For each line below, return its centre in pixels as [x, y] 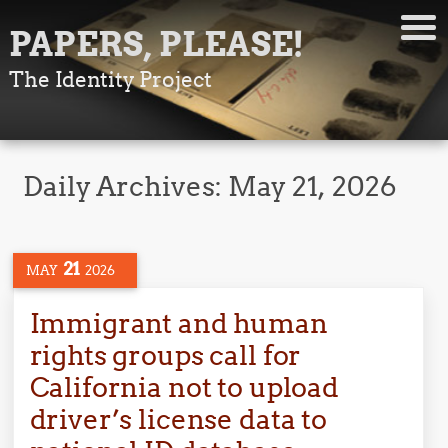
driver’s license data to [178, 419]
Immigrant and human [178, 323]
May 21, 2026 [312, 186]
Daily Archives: [126, 186]
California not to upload [184, 387]
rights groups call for [165, 355]
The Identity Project [110, 79]
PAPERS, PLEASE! [156, 44]
